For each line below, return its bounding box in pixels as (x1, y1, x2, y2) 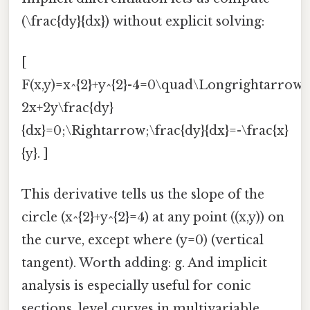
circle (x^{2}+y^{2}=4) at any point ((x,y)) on (21, 210, 284, 226)
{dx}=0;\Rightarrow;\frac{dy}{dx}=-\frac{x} (21, 122, 289, 138)
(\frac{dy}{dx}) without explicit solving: (21, 13, 264, 29)
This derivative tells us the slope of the (21, 187, 264, 203)
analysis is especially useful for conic (21, 278, 251, 294)
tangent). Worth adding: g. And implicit (21, 255, 267, 271)
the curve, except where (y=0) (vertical (21, 232, 264, 248)
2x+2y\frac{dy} (21, 100, 113, 116)
